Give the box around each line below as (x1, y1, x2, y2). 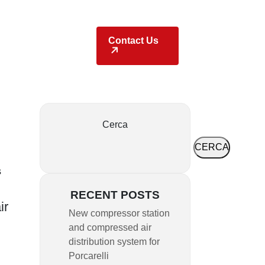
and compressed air (69, 222, 151, 232)
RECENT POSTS (70, 188, 160, 201)
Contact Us (108, 35, 159, 46)
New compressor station (69, 208, 170, 218)
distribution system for (69, 236, 160, 247)
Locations (21, 31, 70, 44)
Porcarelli (69, 250, 109, 261)
